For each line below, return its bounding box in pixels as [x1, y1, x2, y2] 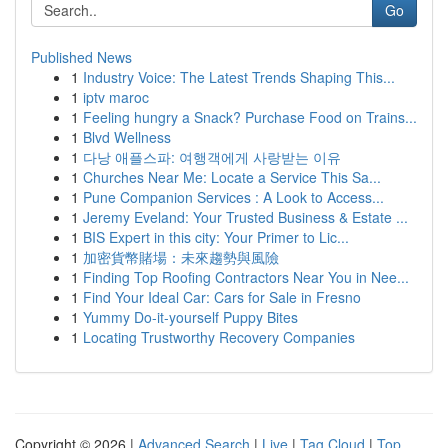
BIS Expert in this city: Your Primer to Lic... [83, 227, 349, 247]
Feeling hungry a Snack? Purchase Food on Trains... [83, 107, 417, 127]
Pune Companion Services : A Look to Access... [83, 187, 384, 207]
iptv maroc [83, 87, 149, 107]
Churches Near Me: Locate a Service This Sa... [83, 167, 381, 187]
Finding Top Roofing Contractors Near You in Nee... [83, 267, 409, 287]
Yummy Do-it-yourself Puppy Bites [83, 307, 298, 327]
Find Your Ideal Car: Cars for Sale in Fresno [83, 287, 361, 307]
